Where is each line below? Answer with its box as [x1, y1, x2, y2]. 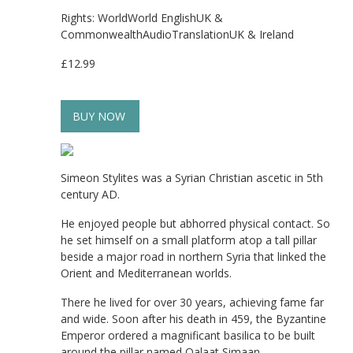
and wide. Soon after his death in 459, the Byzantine [61, 311, 326, 326]
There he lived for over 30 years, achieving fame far [61, 295, 324, 310]
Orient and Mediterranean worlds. [61, 266, 232, 281]
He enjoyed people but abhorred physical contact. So [61, 216, 330, 231]
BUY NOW [72, 109, 125, 124]
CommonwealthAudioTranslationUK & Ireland [61, 27, 294, 42]
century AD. [61, 187, 120, 202]
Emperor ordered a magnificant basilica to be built [61, 328, 315, 343]
